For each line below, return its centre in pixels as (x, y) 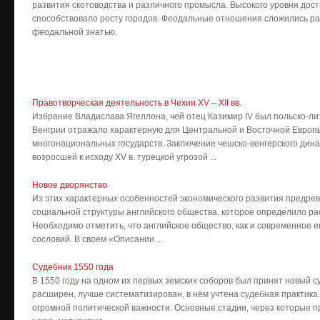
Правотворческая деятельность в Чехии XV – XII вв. (137, 103)
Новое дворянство (70, 185)
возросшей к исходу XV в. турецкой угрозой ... (124, 157)
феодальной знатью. (76, 32)
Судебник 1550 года (73, 267)
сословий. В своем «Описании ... (97, 239)
